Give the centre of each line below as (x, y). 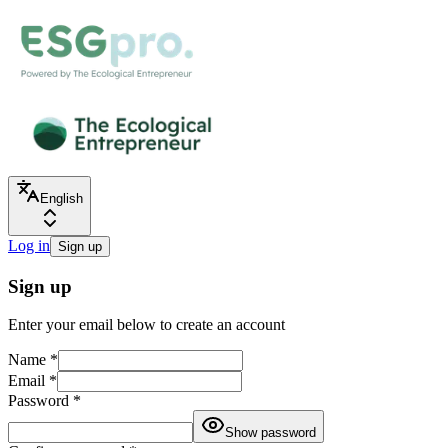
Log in (29, 245)
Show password (270, 433)
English (61, 198)
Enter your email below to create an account (146, 325)
